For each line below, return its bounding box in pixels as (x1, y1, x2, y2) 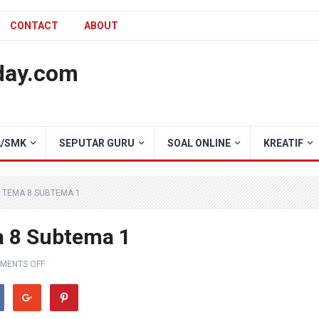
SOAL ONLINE (167, 137, 231, 149)
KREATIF (263, 137, 303, 149)
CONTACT (10, 20, 58, 31)
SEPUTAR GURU (59, 137, 135, 149)
